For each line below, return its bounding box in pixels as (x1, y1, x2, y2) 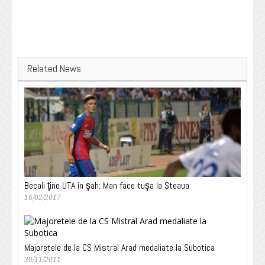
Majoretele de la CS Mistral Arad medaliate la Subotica (24, 241, 215, 254)
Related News (27, 62, 81, 76)
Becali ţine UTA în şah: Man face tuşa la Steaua (24, 179, 189, 192)
